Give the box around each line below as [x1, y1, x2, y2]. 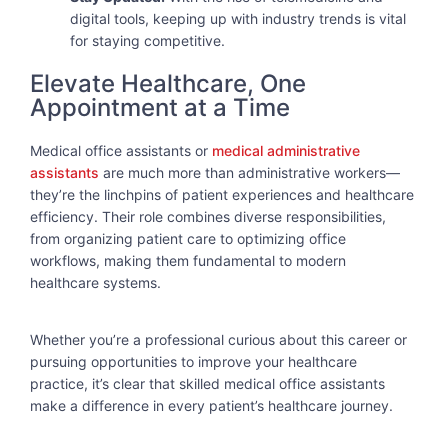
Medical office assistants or [30, 142, 212, 160]
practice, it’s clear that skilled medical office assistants [30, 374, 385, 392]
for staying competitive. [70, 32, 225, 50]
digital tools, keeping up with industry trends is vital [70, 10, 406, 28]
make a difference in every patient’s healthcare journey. [30, 396, 393, 414]
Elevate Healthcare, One [30, 69, 306, 99]
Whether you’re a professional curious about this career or [30, 330, 407, 348]
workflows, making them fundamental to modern [30, 252, 346, 270]
